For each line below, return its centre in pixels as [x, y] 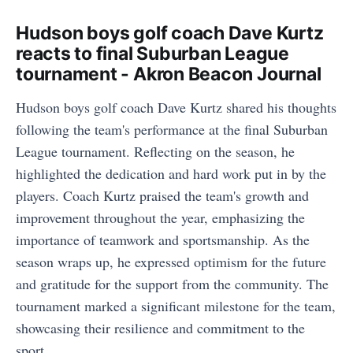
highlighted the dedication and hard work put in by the [171, 173]
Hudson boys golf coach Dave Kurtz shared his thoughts [176, 107]
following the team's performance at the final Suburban [172, 129]
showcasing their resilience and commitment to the [160, 328]
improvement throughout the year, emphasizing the [160, 217]
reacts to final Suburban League [152, 54]
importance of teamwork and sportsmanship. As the [163, 240]
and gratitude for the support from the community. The [172, 284]
